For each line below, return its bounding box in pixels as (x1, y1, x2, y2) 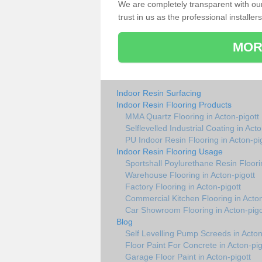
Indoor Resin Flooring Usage (116, 146, 223, 156)
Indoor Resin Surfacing (116, 88, 201, 98)
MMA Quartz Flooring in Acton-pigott (125, 111, 259, 121)
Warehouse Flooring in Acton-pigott (125, 170, 255, 180)
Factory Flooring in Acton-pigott (125, 181, 241, 191)
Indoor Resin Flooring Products (116, 99, 232, 109)
